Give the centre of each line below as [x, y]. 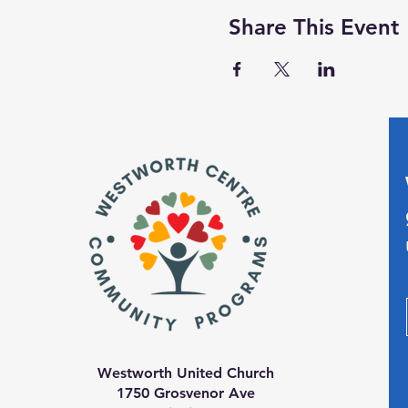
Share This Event [313, 27]
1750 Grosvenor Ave [186, 393]
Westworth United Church [186, 373]
